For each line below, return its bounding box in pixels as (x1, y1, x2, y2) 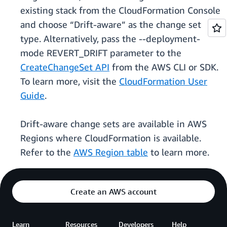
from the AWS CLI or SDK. (109, 61, 218, 73)
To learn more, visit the (20, 75, 119, 87)
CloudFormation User (119, 75, 207, 87)
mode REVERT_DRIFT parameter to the (20, 47, 181, 59)
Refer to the (20, 146, 73, 158)
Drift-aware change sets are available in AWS (20, 118, 207, 130)
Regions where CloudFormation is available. (20, 132, 201, 144)
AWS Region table (73, 146, 148, 158)
